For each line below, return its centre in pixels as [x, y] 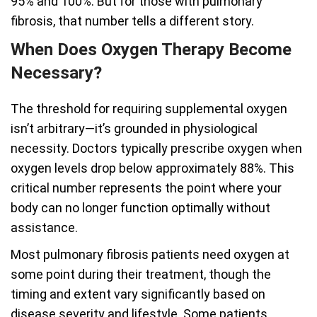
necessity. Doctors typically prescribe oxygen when [156, 148]
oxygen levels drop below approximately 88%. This [152, 168]
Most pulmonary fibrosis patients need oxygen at [150, 254]
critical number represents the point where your [146, 188]
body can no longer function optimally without [140, 208]
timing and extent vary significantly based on [138, 294]
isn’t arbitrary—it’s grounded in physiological [134, 128]
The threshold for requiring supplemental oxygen [149, 109]
